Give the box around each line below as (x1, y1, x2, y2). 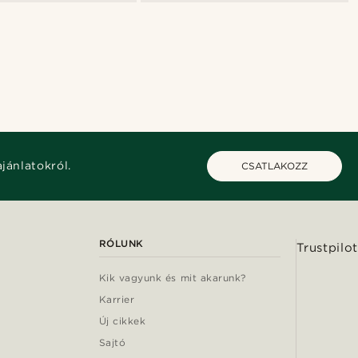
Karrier (98, 292, 135, 305)
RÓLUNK (98, 237, 144, 249)
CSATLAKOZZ (241, 159, 308, 172)
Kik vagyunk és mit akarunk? (98, 271, 246, 284)
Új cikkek (98, 314, 146, 327)
